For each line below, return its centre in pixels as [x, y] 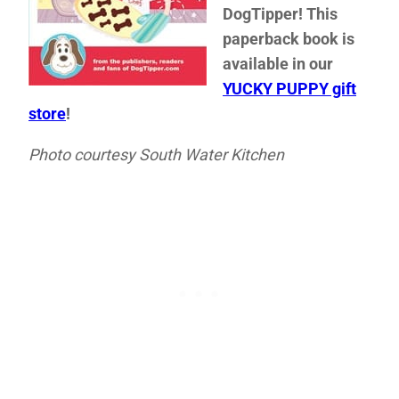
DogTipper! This [280, 13]
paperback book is [289, 38]
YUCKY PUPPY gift [289, 88]
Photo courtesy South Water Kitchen [156, 154]
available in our [278, 63]
